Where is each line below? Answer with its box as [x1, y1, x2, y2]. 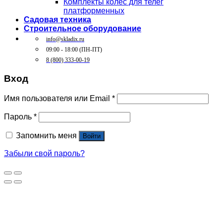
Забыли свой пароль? [4, 149, 85, 158]
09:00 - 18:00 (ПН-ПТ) [46, 46, 102, 53]
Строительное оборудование [24, 24, 141, 33]
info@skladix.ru [46, 35, 84, 43]
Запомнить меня [16, 131, 77, 140]
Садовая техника [24, 15, 91, 24]
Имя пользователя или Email [4, 94, 112, 103]
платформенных [63, 6, 124, 15]
